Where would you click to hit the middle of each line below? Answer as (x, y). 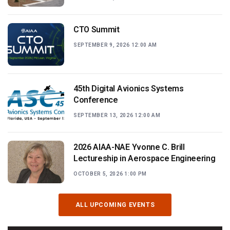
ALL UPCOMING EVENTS (115, 205)
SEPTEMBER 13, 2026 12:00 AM (117, 115)
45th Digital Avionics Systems (129, 88)
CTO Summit (97, 30)
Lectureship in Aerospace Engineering (145, 158)
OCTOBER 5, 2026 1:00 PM (110, 174)
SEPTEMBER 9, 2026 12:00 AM (116, 45)
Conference (96, 100)
